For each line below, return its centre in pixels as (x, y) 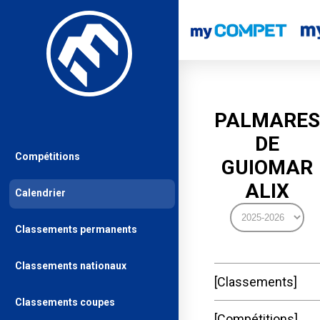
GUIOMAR (267, 167)
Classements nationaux (71, 266)
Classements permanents (76, 229)
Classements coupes (65, 302)
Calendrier (40, 193)
